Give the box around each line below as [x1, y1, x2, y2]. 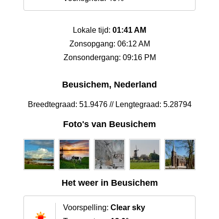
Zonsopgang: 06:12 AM [69, 40, 150, 48]
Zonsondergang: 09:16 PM [63, 53, 156, 62]
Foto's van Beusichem [63, 119, 156, 130]
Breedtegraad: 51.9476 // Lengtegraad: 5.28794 [27, 100, 192, 109]
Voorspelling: [63, 203, 110, 212]
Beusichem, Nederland [62, 80, 157, 90]
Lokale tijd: [73, 26, 112, 35]
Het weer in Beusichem [61, 178, 158, 188]
